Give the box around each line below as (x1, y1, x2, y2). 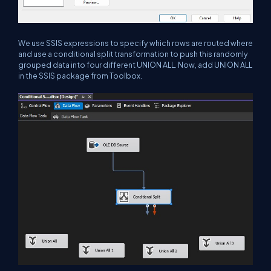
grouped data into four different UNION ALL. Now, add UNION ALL (18, 60, 252, 70)
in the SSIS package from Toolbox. (18, 71, 142, 81)
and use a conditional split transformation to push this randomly (18, 49, 248, 59)
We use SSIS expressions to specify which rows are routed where (18, 38, 253, 48)
